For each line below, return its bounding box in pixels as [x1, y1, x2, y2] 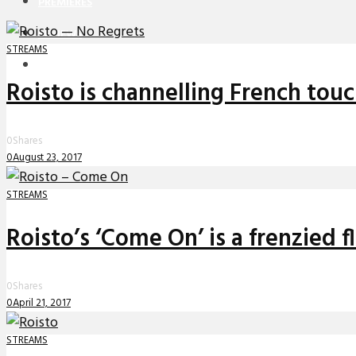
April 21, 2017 [13, 294, 71, 311]
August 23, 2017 [13, 149, 82, 167]
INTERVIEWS [38, 57, 100, 76]
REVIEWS [38, 25, 82, 44]
